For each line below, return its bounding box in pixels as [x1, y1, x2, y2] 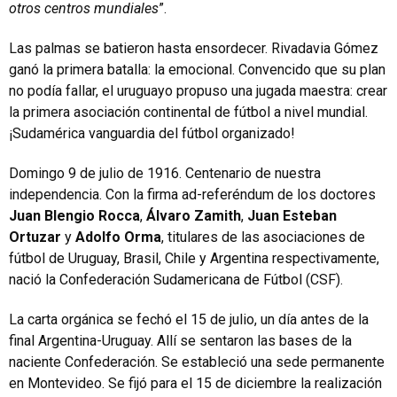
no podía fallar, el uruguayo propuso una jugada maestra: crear [9, 82, 387, 99]
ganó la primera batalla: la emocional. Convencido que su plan [9, 61, 385, 78]
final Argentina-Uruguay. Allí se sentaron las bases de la [9, 332, 352, 349]
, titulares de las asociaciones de [161, 229, 365, 245]
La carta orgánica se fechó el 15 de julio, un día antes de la [9, 311, 369, 328]
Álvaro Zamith [146, 207, 241, 224]
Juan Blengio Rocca [9, 207, 140, 224]
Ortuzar [9, 229, 65, 245]
